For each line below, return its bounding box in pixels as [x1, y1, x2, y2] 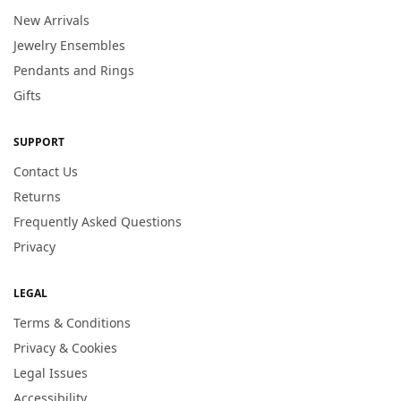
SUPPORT [13, 134, 64, 150]
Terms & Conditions [13, 314, 131, 332]
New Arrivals [13, 12, 90, 30]
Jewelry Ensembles [13, 37, 125, 55]
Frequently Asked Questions [13, 213, 182, 231]
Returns [13, 188, 61, 206]
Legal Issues [13, 364, 88, 382]
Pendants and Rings [13, 62, 134, 80]
